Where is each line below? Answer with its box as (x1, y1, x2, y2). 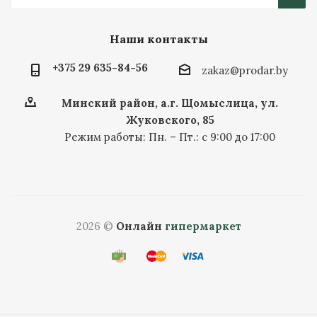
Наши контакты (109, 32, 208, 46)
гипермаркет (164, 219, 241, 234)
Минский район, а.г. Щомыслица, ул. (62, 96, 278, 110)
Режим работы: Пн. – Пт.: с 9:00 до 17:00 (64, 130, 275, 144)
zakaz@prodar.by (201, 64, 288, 78)
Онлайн (115, 219, 162, 234)
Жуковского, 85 (125, 113, 214, 127)
